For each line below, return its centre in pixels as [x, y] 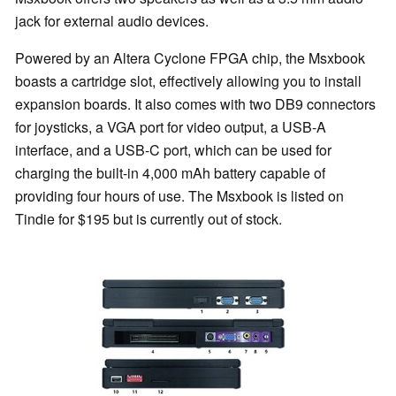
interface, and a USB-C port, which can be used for [173, 150]
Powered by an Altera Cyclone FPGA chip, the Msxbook [190, 58]
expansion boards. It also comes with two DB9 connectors [195, 104]
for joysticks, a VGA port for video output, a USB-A [171, 127]
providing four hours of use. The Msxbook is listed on [179, 196]
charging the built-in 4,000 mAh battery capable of [170, 173]
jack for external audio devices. [112, 21]
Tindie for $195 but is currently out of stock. [148, 219]
